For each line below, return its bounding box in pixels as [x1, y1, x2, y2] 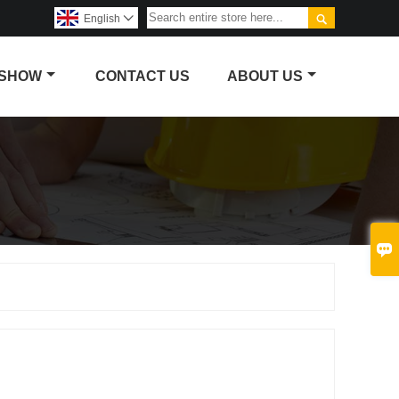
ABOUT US [227, 68, 303, 84]
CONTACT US [95, 68, 190, 84]
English [84, 12, 120, 25]
